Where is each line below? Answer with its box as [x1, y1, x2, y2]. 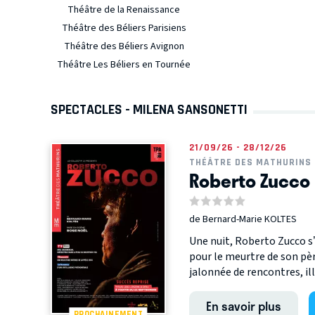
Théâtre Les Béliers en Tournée [57, 58, 191, 72]
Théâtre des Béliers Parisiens [61, 21, 186, 35]
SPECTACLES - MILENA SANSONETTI [51, 101, 247, 117]
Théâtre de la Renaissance [67, 3, 181, 17]
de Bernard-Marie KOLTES [188, 212, 297, 227]
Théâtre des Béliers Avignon [63, 39, 184, 53]
